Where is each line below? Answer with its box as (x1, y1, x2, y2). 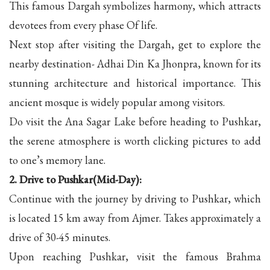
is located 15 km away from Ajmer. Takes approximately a (9, 210, 261, 225)
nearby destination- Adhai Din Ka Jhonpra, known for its (9, 56, 261, 71)
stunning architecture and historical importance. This (9, 75, 261, 90)
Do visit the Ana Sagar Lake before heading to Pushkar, (9, 114, 261, 128)
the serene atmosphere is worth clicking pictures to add (9, 133, 261, 148)
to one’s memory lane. (9, 152, 105, 167)
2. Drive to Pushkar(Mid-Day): (9, 172, 142, 186)
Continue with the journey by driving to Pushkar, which (9, 191, 261, 206)
